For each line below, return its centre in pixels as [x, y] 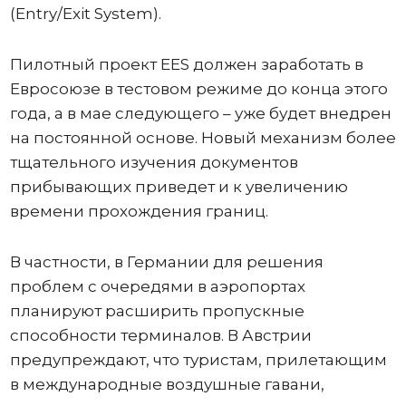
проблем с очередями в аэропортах [157, 286]
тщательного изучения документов [154, 162]
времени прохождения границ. [139, 211]
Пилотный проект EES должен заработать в [186, 64]
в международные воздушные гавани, [167, 384]
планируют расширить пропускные [157, 311]
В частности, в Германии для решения [166, 262]
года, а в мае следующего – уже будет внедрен [200, 113]
